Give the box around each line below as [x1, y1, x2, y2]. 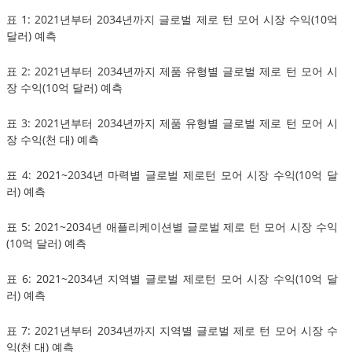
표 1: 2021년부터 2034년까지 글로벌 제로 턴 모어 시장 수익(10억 [6, 11, 338, 27]
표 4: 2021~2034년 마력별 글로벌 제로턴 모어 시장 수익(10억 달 [6, 167, 338, 182]
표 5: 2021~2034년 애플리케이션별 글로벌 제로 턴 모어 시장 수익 [6, 218, 338, 234]
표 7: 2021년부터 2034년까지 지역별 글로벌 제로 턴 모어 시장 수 [6, 322, 338, 338]
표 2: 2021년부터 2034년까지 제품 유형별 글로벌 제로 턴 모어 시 [6, 63, 338, 79]
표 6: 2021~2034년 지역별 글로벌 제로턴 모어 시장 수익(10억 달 [6, 270, 338, 286]
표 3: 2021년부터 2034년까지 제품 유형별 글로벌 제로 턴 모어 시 [6, 115, 338, 130]
